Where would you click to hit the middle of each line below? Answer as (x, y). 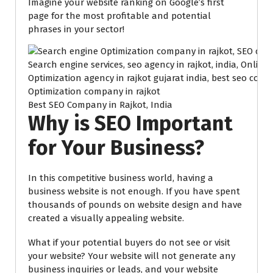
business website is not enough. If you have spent (134, 192)
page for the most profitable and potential (119, 16)
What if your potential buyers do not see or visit (129, 243)
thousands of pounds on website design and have (135, 205)
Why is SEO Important (130, 124)
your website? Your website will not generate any (132, 256)
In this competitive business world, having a (121, 178)
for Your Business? (116, 148)
